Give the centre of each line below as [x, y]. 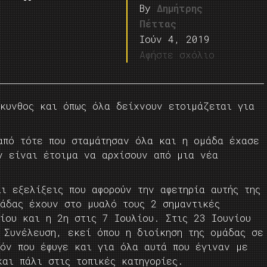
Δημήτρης [180, 8]
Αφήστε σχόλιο [177, 55]
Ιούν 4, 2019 [175, 39]
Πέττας [158, 24]
